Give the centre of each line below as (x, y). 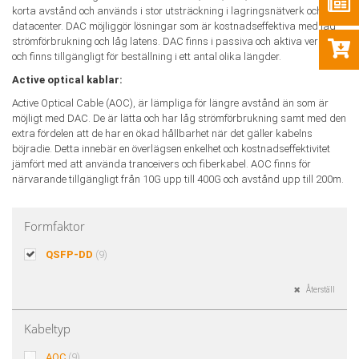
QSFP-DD (69, 254)
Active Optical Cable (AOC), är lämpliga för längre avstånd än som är (170, 103)
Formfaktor (54, 226)
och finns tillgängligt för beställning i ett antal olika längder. (147, 56)
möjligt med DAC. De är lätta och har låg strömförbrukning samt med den (179, 118)
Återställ (320, 290)
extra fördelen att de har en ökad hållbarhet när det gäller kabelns (162, 133)
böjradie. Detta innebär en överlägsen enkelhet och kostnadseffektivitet (171, 149)
